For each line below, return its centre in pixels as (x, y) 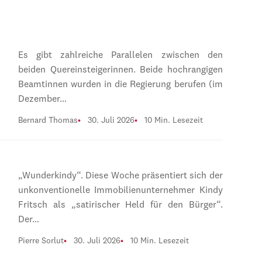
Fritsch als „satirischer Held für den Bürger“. (120, 206)
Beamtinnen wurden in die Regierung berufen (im (120, 85)
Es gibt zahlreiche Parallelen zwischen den (120, 55)
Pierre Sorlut (41, 241)
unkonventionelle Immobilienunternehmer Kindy (120, 191)
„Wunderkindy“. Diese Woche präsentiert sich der (120, 176)
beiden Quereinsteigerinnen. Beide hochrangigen (120, 70)
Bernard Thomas (48, 120)
